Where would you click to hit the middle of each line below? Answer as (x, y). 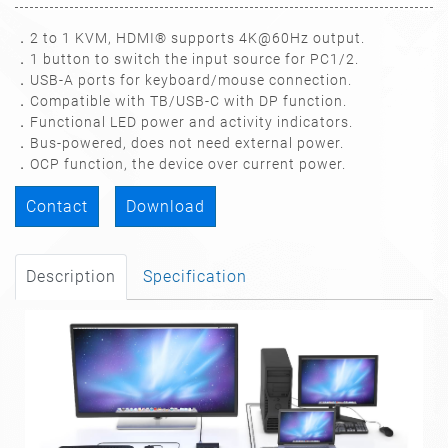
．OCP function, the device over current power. (180, 163)
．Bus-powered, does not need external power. (179, 142)
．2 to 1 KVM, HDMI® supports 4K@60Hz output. (190, 37)
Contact (57, 206)
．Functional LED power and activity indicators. (184, 121)
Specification (195, 276)
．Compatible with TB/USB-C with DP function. (181, 100)
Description (71, 276)
